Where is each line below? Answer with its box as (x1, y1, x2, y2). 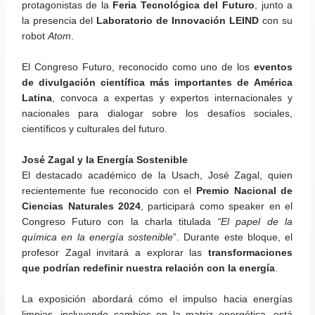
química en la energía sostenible (22, 231, 174, 243)
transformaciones (208, 247, 293, 258)
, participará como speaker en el (141, 200, 293, 212)
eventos (254, 62, 293, 73)
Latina (22, 93, 53, 104)
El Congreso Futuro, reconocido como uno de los (22, 62, 255, 73)
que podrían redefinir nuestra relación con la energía (22, 262, 276, 274)
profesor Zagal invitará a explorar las (22, 247, 209, 258)
